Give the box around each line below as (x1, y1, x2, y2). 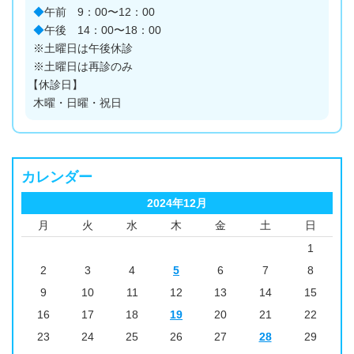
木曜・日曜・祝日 (33, 97, 122, 110)
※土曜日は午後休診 (33, 43, 133, 55)
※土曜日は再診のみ (33, 61, 133, 73)
